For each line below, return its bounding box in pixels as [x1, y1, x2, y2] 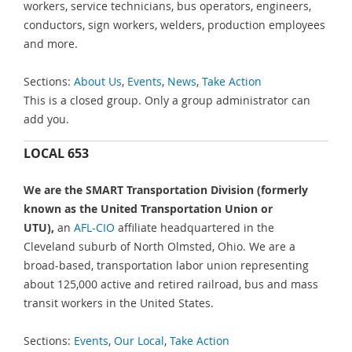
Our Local [114, 333, 164, 349]
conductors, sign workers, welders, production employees [24, 16, 325, 32]
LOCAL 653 [24, 145, 89, 163]
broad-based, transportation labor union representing [24, 257, 309, 273]
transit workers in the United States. [24, 295, 214, 310]
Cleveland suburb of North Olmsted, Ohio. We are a [24, 238, 295, 254]
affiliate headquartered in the [115, 219, 274, 235]
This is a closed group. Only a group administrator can [24, 93, 310, 108]
